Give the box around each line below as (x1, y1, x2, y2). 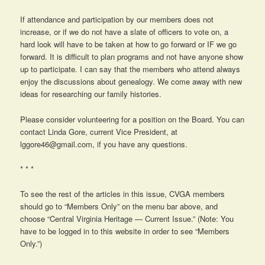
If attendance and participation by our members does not (20, 14, 214, 25)
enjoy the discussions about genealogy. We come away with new (20, 76, 243, 88)
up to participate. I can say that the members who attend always (20, 63, 241, 75)
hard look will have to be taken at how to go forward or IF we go (20, 38, 237, 50)
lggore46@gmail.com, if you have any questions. (20, 138, 188, 150)
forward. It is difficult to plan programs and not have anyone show (20, 51, 244, 63)
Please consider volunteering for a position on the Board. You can (20, 113, 245, 125)
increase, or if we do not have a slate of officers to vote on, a (20, 26, 229, 38)
